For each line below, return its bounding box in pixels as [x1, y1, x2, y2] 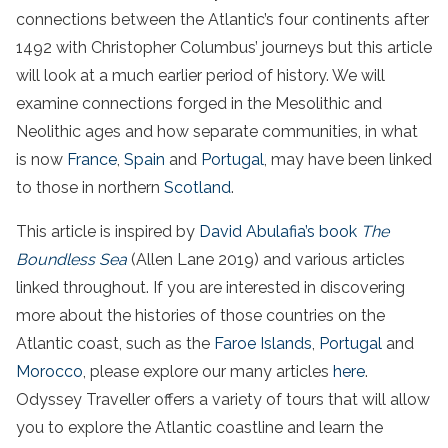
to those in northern [16, 178, 164, 198]
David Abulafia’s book [199, 222, 361, 242]
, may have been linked [264, 150, 432, 170]
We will [332, 66, 385, 86]
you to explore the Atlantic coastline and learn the [16, 418, 383, 438]
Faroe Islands [214, 334, 312, 354]
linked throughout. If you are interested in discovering [16, 278, 405, 298]
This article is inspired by [16, 222, 199, 242]
